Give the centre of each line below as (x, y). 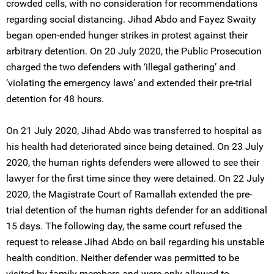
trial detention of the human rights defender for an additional (137, 210)
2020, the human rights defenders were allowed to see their (133, 162)
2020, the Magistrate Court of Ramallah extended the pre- (129, 194)
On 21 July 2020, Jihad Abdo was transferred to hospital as (134, 131)
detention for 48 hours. (55, 99)
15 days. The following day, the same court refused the (124, 226)
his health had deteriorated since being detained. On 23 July (135, 146)
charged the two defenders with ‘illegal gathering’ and (121, 67)
